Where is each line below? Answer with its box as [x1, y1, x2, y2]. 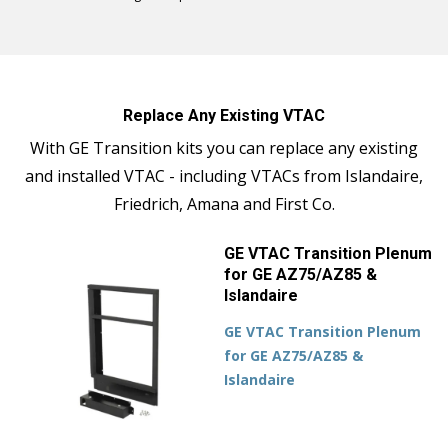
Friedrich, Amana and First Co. [113, 192, 335, 215]
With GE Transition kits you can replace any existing [30, 136, 418, 159]
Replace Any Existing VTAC [123, 105, 325, 125]
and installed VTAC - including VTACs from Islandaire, [25, 164, 423, 187]
